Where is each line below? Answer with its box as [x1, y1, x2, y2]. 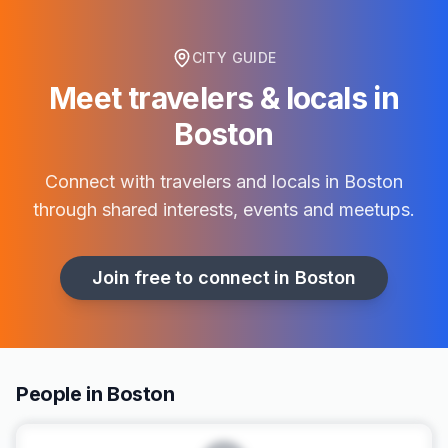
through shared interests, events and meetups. [33, 199, 415, 220]
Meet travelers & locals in [48, 80, 400, 116]
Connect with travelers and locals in [45, 171, 344, 192]
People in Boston [16, 382, 175, 406]
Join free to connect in [92, 267, 295, 288]
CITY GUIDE [191, 49, 277, 66]
